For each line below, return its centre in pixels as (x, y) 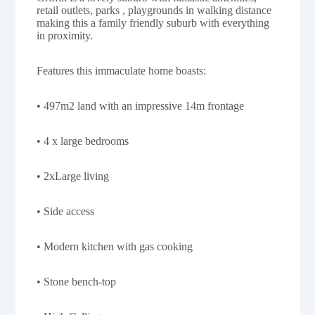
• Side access (66, 212)
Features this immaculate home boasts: (122, 71)
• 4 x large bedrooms (83, 141)
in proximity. (65, 36)
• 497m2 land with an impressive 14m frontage (141, 106)
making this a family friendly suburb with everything (153, 23)
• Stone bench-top (77, 282)
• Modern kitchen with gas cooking (115, 247)
